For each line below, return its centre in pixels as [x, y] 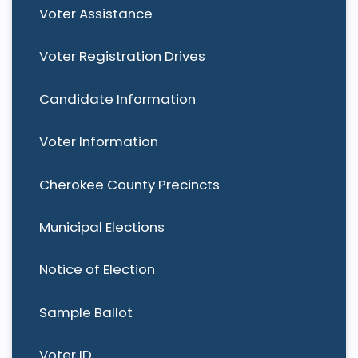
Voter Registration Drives [122, 56]
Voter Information [98, 142]
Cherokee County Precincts [129, 184]
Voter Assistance [95, 14]
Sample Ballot [86, 312]
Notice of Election [97, 270]
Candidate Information [117, 99]
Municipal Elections [101, 227]
